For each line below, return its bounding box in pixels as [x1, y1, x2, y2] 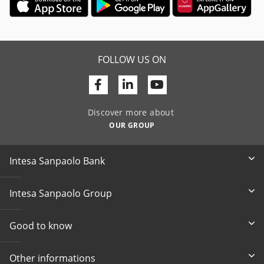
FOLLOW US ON [98, 52, 166, 66]
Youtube [163, 75, 209, 92]
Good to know [9, 219, 72, 232]
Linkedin [132, 75, 179, 92]
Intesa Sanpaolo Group [9, 186, 112, 200]
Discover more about [87, 106, 177, 118]
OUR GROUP [109, 120, 155, 130]
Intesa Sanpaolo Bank [9, 154, 105, 167]
